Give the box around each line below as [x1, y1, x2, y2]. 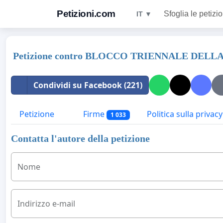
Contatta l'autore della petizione [11, 133, 150, 144]
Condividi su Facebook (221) [33, 80, 142, 91]
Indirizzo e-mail [17, 198, 75, 210]
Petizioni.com [57, 8, 115, 19]
